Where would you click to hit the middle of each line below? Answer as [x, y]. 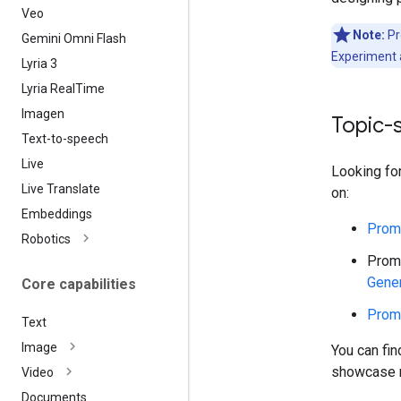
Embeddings [57, 213]
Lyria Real [48, 88]
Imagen [43, 113]
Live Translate [61, 188]
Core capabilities [79, 284]
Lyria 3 [39, 63]
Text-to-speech [65, 138]
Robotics [46, 239]
